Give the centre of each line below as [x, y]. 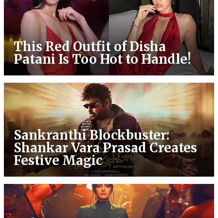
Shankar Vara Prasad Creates [105, 147]
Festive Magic [58, 160]
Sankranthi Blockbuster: [91, 135]
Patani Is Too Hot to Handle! [102, 59]
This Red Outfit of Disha [90, 46]
